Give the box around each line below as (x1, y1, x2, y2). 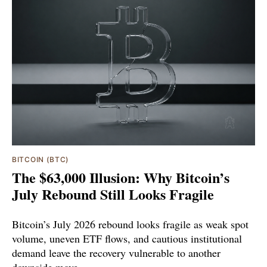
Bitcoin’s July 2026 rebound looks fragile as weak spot (12, 216, 249, 231)
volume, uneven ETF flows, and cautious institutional (12, 231, 242, 246)
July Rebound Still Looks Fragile (12, 183, 214, 204)
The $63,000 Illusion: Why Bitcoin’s (12, 166, 229, 188)
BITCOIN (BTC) (12, 154, 70, 164)
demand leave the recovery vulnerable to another (12, 245, 221, 260)
